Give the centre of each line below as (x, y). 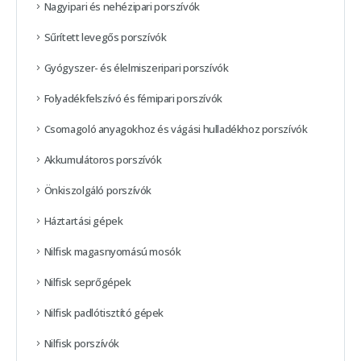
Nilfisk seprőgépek (87, 282)
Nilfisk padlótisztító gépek (104, 312)
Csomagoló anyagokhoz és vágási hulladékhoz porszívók (176, 129)
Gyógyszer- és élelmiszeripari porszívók (136, 67)
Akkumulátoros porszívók (103, 159)
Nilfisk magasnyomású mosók (112, 251)
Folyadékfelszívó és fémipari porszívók (133, 98)
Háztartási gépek (83, 220)
